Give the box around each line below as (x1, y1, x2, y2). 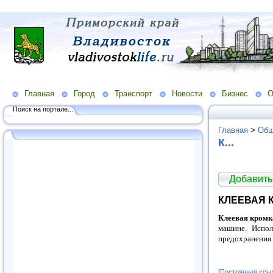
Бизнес (222, 88, 248, 98)
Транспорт (115, 88, 152, 98)
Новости (172, 88, 202, 98)
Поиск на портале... (13, 105, 73, 113)
